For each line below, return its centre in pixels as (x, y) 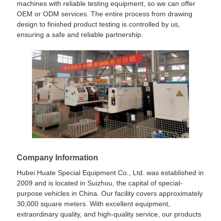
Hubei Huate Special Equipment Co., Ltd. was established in (110, 173)
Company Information (58, 158)
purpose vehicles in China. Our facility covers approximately (110, 194)
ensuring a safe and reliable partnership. (80, 34)
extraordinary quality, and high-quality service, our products (109, 214)
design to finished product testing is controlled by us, (99, 24)
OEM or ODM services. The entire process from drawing (105, 14)
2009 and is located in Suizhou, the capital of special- (100, 183)
